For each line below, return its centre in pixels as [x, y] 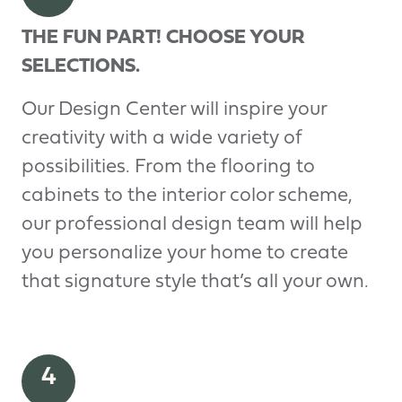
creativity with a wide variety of [162, 138]
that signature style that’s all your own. [195, 282]
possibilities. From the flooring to [168, 167]
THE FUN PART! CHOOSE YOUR [163, 38]
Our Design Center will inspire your [174, 109]
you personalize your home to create [185, 253]
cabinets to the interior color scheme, [187, 196]
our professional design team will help [192, 224]
